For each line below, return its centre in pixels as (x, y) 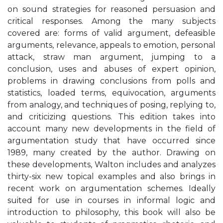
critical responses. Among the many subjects (111, 21)
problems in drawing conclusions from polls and (111, 81)
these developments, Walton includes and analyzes (111, 165)
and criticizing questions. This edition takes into (111, 117)
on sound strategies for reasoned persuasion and (111, 9)
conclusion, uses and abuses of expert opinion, (111, 69)
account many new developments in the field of (111, 129)
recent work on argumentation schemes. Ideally (111, 188)
